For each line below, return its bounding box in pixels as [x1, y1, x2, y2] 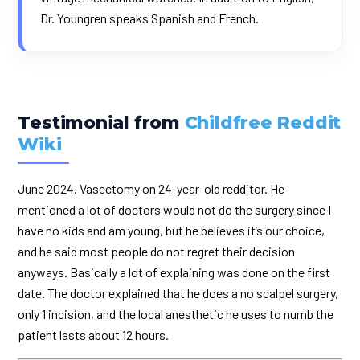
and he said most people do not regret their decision [18, 243, 296, 260]
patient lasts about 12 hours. [18, 327, 170, 343]
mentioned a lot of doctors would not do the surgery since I [18, 202, 332, 218]
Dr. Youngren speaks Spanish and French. [40, 10, 260, 27]
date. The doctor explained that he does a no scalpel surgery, [18, 285, 339, 301]
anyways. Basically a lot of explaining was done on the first [18, 264, 331, 280]
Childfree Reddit [184, 112, 342, 134]
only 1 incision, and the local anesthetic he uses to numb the [18, 306, 334, 322]
